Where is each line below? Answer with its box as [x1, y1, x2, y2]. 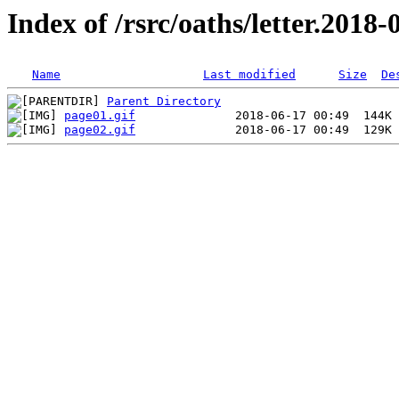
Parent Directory [107, 94, 221, 109]
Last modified [203, 68, 296, 82]
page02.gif [64, 123, 135, 137]
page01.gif [64, 109, 135, 123]
